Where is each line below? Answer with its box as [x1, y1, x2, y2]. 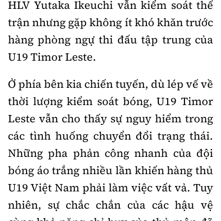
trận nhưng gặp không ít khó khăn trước [8, 14, 213, 30]
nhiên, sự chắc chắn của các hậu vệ [8, 197, 213, 212]
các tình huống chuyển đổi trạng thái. [8, 128, 213, 143]
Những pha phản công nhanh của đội [8, 145, 213, 160]
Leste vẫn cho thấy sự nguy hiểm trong [8, 110, 213, 126]
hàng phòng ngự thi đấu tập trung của [8, 32, 213, 47]
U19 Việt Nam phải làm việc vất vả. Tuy [8, 180, 213, 195]
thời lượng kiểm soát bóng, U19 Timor [8, 93, 213, 109]
